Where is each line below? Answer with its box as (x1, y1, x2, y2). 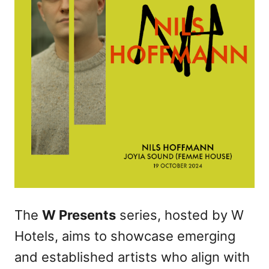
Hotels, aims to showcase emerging (14, 228, 235, 244)
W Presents (42, 207, 116, 223)
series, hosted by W (116, 207, 244, 223)
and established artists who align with (14, 249, 250, 265)
